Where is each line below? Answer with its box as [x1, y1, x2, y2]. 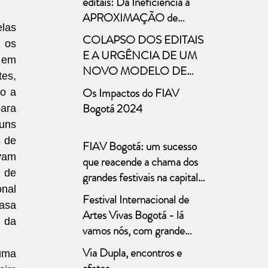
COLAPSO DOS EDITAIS [83, 32, 203, 48]
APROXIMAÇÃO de [83, 10, 178, 26]
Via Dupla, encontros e [83, 245, 182, 261]
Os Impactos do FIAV [83, 85, 179, 101]
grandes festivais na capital [83, 169, 198, 185]
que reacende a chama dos [83, 154, 198, 170]
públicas [83, 3, 118, 19]
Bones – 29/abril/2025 [83, 94, 185, 110]
